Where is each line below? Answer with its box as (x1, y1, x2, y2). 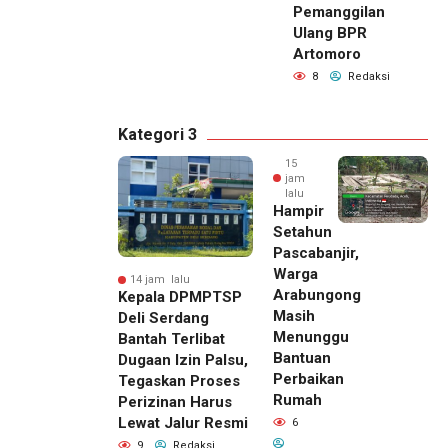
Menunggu (273, 327, 349, 346)
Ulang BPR (293, 23, 367, 42)
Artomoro (293, 44, 361, 63)
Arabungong (273, 285, 361, 304)
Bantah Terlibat (118, 330, 225, 349)
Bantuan (273, 348, 331, 367)
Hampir (273, 201, 324, 220)
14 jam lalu (130, 273, 190, 287)
